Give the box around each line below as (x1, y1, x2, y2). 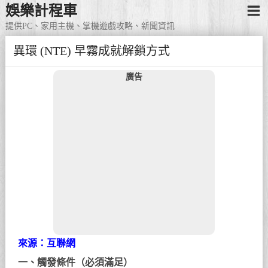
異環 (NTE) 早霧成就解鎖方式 (13, 44, 170, 58)
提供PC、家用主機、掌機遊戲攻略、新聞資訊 (5, 22, 175, 31)
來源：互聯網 (18, 237, 76, 248)
